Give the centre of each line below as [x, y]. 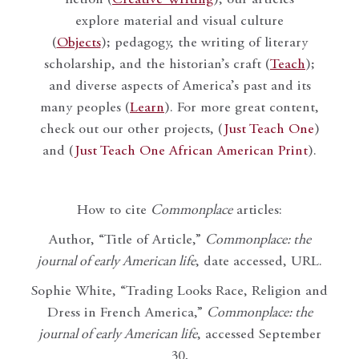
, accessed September [259, 335]
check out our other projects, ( [131, 130]
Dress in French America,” [127, 314]
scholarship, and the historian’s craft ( [157, 65]
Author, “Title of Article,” [127, 241]
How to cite [114, 211]
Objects [79, 44]
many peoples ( [85, 109]
